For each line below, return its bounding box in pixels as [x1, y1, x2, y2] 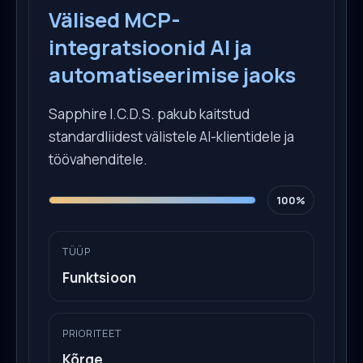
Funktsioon [62, 267, 136, 287]
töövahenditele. [49, 149, 147, 169]
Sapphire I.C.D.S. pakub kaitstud [49, 104, 250, 123]
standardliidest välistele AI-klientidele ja [49, 126, 294, 146]
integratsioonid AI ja [49, 32, 252, 62]
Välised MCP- [49, 5, 181, 34]
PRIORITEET [62, 326, 122, 340]
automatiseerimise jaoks [49, 60, 296, 89]
